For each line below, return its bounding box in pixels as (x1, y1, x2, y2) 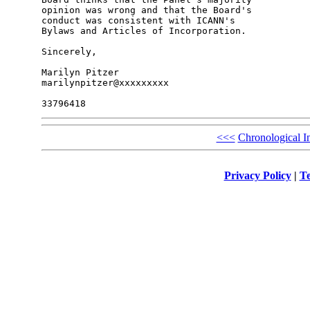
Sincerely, (41, 46, 97, 57)
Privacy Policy (224, 169, 291, 181)
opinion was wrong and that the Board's (41, 5, 257, 16)
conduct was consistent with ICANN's (41, 15, 241, 26)
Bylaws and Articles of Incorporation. (41, 26, 246, 37)
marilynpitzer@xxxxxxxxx (41, 77, 169, 89)
